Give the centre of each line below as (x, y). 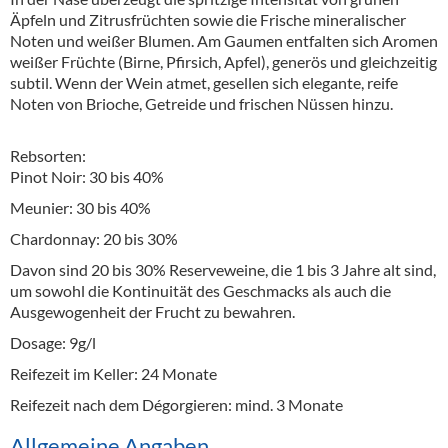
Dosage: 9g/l (54, 342)
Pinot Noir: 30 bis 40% (88, 176)
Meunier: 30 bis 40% (82, 207)
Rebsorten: (49, 155)
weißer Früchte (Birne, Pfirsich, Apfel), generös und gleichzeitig (223, 61)
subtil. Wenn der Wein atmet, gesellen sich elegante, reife (204, 82)
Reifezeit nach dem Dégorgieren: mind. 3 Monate (178, 404)
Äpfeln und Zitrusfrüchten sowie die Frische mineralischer (208, 19)
